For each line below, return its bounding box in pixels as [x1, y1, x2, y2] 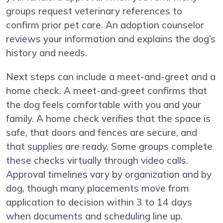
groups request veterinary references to [6, 5, 182, 17]
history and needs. [6, 47, 87, 59]
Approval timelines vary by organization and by [6, 168, 212, 181]
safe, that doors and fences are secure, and [6, 126, 197, 139]
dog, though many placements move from [6, 182, 189, 195]
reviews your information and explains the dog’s [6, 33, 216, 45]
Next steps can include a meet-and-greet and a [6, 71, 216, 83]
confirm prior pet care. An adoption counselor [6, 19, 204, 31]
